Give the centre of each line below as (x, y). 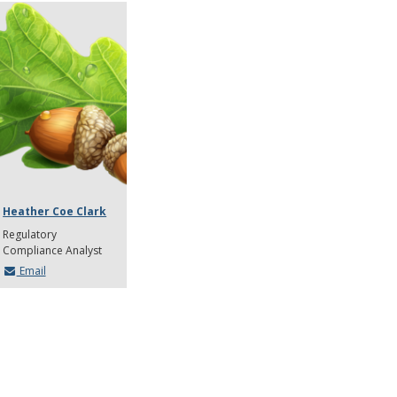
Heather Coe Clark (55, 212)
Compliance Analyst (53, 251)
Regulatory (30, 235)
